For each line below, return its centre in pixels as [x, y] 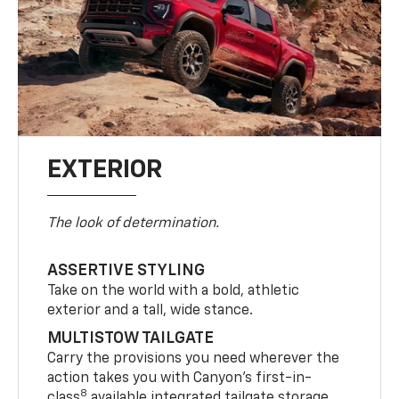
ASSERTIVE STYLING [126, 270]
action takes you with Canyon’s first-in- [180, 378]
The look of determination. [134, 223]
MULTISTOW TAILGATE [131, 338]
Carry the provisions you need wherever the [194, 358]
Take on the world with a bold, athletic [174, 291]
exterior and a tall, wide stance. [151, 310]
